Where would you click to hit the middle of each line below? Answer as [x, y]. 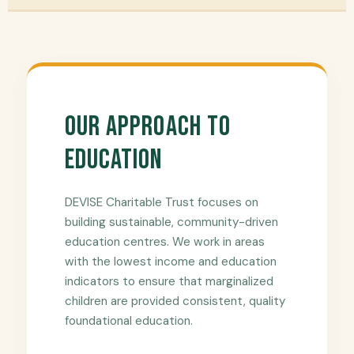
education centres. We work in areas [165, 242]
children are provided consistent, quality [175, 301]
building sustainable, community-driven [171, 222]
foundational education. [129, 321]
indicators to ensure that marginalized [169, 282]
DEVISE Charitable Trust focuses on [162, 203]
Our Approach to [148, 127]
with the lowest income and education [171, 262]
